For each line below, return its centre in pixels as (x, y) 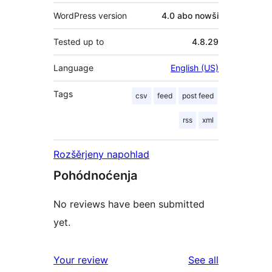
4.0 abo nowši (190, 16)
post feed (198, 96)
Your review (81, 260)
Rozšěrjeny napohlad (101, 155)
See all (203, 260)
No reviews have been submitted (129, 204)
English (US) (195, 68)
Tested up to (79, 42)
